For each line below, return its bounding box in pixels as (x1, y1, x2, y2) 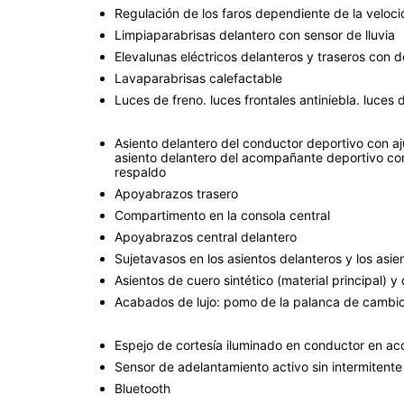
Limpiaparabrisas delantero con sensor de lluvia (115, 26, 395, 42)
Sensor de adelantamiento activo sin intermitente (115, 358, 402, 374)
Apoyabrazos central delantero (115, 228, 297, 244)
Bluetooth (115, 380, 170, 396)
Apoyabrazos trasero (115, 185, 238, 201)
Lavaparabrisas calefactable (115, 69, 282, 86)
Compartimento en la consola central (115, 207, 330, 223)
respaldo (115, 163, 166, 179)
